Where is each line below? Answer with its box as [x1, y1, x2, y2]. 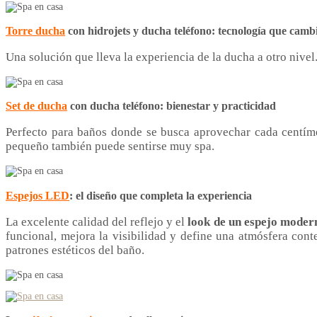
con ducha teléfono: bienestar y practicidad [67, 99, 276, 113]
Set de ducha [6, 99, 67, 113]
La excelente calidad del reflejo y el [6, 214, 188, 229]
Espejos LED [6, 188, 69, 202]
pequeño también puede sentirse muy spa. [6, 139, 214, 154]
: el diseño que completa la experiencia [69, 188, 252, 202]
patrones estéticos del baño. [6, 243, 144, 257]
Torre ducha [6, 23, 65, 38]
